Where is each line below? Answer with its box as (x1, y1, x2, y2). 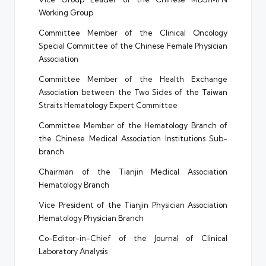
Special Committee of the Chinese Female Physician (39, 41, 227, 51)
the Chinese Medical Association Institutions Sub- (39, 134, 227, 144)
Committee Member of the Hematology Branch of (39, 121, 227, 131)
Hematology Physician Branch (39, 213, 144, 223)
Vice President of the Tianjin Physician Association (39, 200, 227, 210)
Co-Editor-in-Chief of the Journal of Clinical (39, 233, 227, 243)
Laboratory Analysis (39, 246, 107, 256)
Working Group (39, 8, 93, 18)
